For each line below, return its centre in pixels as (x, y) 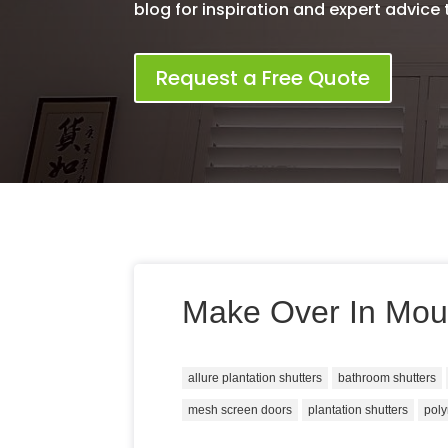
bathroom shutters (387, 378)
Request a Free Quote (263, 77)
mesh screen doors (240, 410)
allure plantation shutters (255, 378)
